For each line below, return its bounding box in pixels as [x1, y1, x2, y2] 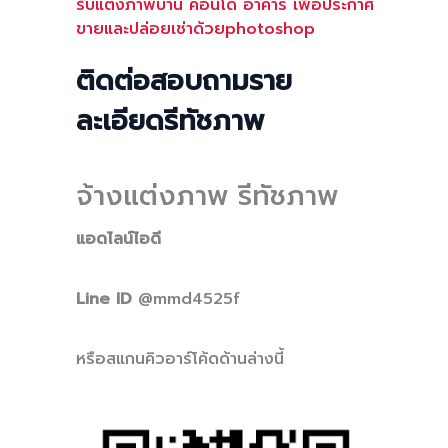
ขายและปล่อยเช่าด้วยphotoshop [76, 17, 315, 42]
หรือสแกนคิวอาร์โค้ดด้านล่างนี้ [76, 346, 284, 371]
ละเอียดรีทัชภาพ [76, 100, 264, 142]
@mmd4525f [138, 286, 240, 311]
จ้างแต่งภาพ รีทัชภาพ [76, 174, 338, 216]
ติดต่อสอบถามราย [76, 60, 292, 102]
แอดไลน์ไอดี [76, 226, 161, 251]
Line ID [76, 286, 138, 311]
